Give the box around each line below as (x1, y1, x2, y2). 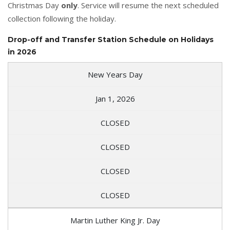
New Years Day (87, 69, 143, 80)
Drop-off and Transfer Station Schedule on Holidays (8, 35, 214, 44)
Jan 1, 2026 (95, 93, 135, 104)
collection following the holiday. (8, 13, 116, 24)
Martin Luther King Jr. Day (70, 215, 160, 225)
